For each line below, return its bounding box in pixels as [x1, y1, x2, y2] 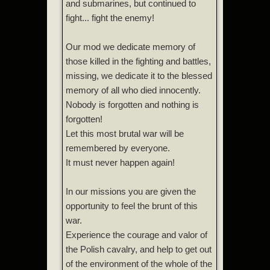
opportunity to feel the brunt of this [66, 200, 198, 211]
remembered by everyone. [66, 142, 170, 153]
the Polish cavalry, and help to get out [66, 243, 212, 254]
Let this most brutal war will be [66, 128, 184, 139]
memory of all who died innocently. [66, 84, 201, 95]
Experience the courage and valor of [66, 229, 207, 240]
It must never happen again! [66, 157, 175, 168]
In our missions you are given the [66, 186, 196, 196]
